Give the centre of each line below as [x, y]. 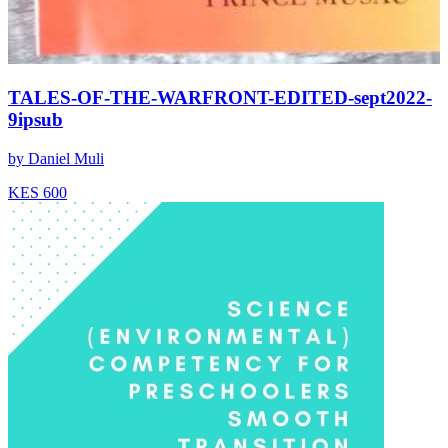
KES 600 [37, 192]
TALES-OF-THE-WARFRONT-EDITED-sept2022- [220, 98]
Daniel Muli [66, 158]
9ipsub [35, 120]
